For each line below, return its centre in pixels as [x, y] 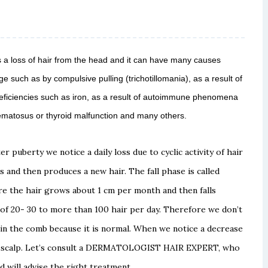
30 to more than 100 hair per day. [95, 209]
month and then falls [175, 190]
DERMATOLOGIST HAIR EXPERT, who [163, 247]
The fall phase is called [174, 171]
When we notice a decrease [188, 228]
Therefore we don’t [203, 209]
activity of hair [214, 152]
